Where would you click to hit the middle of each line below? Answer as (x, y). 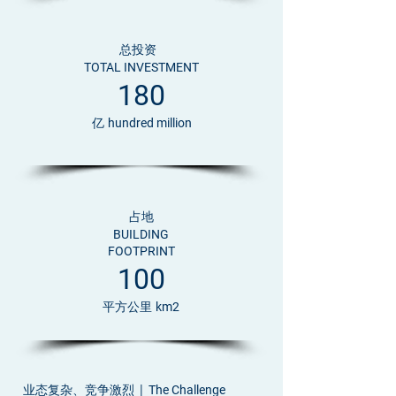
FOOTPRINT (141, 251)
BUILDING (141, 234)
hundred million (149, 123)
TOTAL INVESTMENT (141, 67)
